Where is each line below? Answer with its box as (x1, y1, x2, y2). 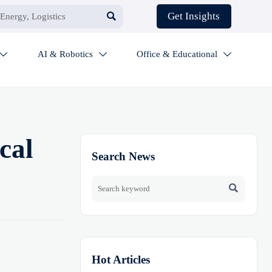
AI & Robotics (37, 49, 93, 59)
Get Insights (168, 10, 220, 22)
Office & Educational (137, 49, 218, 59)
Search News (92, 149, 155, 163)
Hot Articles (92, 253, 151, 266)
